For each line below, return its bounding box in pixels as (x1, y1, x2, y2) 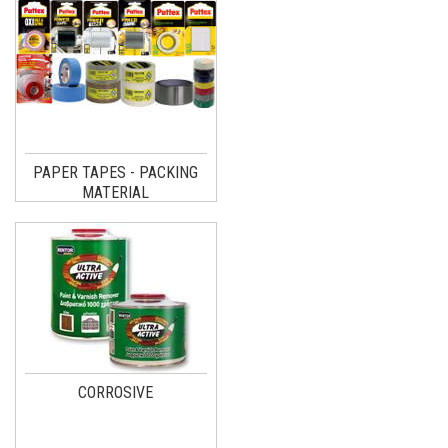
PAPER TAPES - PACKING (32, 162, 198, 182)
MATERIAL (81, 182, 149, 202)
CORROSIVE (77, 382, 153, 402)
